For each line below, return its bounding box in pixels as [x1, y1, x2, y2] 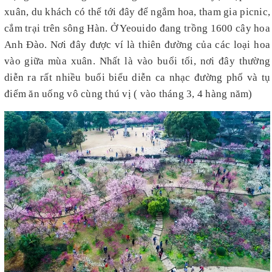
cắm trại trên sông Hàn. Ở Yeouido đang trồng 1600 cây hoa [4, 22, 270, 34]
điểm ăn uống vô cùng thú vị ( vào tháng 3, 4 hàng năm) [4, 87, 253, 100]
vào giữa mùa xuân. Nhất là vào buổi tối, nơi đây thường [4, 55, 270, 67]
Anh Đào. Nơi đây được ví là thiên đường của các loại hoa [4, 38, 270, 50]
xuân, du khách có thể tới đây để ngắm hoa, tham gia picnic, [4, 5, 270, 18]
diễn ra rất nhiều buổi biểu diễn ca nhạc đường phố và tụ [4, 71, 270, 83]
